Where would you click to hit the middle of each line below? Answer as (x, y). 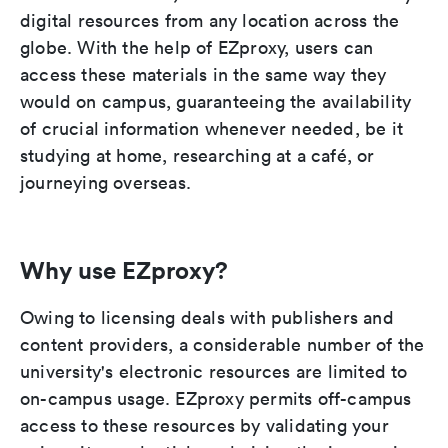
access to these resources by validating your (204, 426)
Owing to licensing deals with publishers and (207, 318)
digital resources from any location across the (210, 21)
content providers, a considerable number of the (222, 345)
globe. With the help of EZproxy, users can (197, 48)
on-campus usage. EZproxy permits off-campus (216, 399)
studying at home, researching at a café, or (197, 156)
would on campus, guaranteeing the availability (216, 102)
